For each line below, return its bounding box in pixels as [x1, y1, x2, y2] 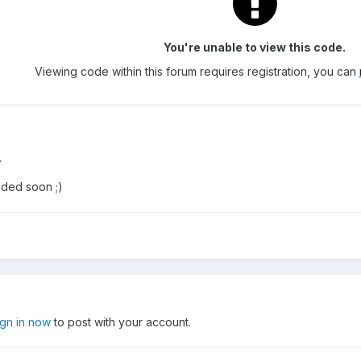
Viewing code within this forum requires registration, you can [34, 64, 359, 79]
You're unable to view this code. [164, 40, 346, 55]
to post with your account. [51, 315, 191, 330]
